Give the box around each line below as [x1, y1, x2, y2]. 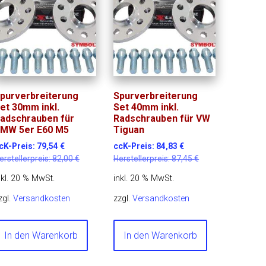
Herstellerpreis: [113, 153, 172, 163]
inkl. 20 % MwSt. [113, 173, 175, 184]
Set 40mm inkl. [113, 101, 179, 113]
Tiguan [113, 123, 145, 135]
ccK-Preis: [113, 141, 157, 151]
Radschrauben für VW [113, 112, 211, 124]
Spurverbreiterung [113, 90, 198, 102]
